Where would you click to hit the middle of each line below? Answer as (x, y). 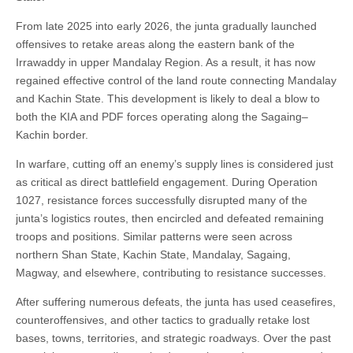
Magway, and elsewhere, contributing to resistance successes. (171, 272)
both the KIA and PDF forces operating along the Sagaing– (162, 116)
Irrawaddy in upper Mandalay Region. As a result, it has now (165, 62)
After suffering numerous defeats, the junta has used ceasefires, (176, 301)
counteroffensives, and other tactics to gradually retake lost (163, 320)
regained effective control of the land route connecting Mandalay (176, 80)
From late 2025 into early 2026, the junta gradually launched (166, 26)
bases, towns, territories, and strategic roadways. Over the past (173, 338)
